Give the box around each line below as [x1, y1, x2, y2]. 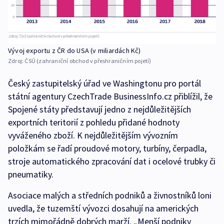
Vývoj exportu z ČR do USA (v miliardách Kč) [8, 45, 141, 55]
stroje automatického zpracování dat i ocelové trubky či [8, 155, 215, 167]
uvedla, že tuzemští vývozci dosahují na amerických [8, 202, 198, 214]
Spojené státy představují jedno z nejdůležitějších [8, 103, 191, 115]
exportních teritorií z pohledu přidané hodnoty [8, 116, 179, 128]
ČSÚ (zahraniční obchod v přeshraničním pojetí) [24, 56, 151, 64]
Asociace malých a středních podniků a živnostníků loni [8, 189, 211, 201]
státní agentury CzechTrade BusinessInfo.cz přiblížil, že [8, 90, 212, 102]
